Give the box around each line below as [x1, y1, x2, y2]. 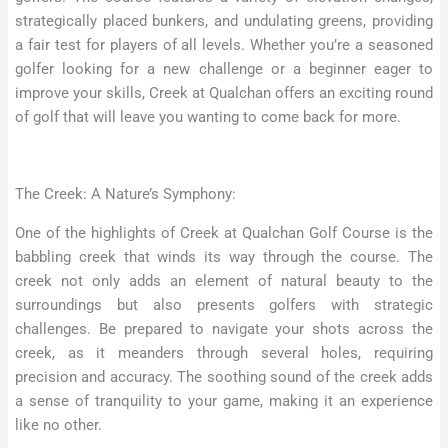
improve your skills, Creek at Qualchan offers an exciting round [15, 83, 433, 102]
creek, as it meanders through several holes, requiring [15, 343, 433, 362]
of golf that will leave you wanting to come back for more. [15, 107, 401, 126]
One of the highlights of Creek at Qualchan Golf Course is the [15, 223, 433, 242]
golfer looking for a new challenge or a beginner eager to [15, 59, 433, 78]
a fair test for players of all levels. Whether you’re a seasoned [15, 35, 433, 54]
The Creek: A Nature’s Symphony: [15, 185, 236, 204]
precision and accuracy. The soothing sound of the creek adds [15, 367, 433, 386]
